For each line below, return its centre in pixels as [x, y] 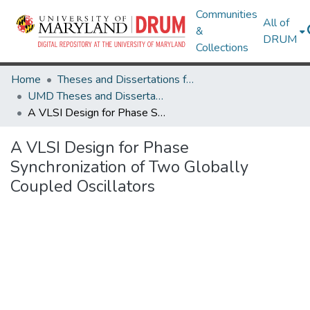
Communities [227, 15]
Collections [222, 48]
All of [276, 23]
